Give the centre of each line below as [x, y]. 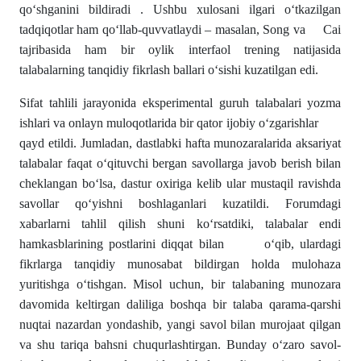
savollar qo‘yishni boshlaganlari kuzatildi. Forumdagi [180, 203]
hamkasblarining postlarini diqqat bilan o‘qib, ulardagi [180, 244]
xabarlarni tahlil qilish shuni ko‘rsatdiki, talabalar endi [180, 224]
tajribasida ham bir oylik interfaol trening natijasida [180, 50]
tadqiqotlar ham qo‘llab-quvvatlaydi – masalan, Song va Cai [180, 29]
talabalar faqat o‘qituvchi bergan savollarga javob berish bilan [180, 163]
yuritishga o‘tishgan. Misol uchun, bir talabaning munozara [180, 284]
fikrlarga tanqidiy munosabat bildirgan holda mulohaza [180, 264]
